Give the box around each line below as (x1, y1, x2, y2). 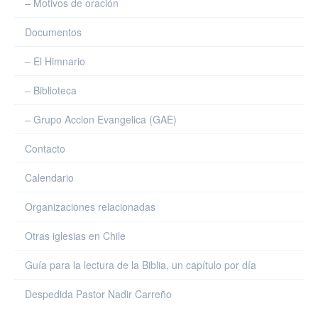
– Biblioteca (25, 83, 77, 97)
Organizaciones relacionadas (25, 199, 155, 214)
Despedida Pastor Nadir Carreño (25, 287, 172, 301)
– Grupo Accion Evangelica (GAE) (25, 112, 177, 126)
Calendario (25, 170, 74, 185)
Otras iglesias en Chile (25, 229, 126, 243)
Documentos (25, 25, 82, 39)
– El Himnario (25, 54, 85, 68)
